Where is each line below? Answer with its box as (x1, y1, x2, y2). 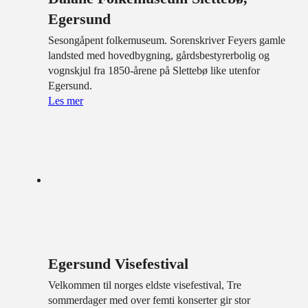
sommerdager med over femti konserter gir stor (48, 294, 250, 307)
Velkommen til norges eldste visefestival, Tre (48, 279, 241, 291)
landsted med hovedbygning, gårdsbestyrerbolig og (48, 49, 269, 62)
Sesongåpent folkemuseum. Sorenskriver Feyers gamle (48, 34, 285, 47)
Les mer (48, 95, 83, 107)
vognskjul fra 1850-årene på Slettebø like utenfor (48, 65, 260, 77)
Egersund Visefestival (48, 255, 188, 273)
